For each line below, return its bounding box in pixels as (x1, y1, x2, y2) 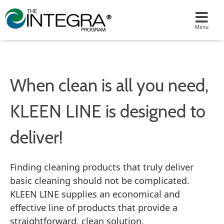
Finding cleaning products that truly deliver (10, 161, 193, 173)
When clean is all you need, (10, 74, 208, 96)
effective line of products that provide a (10, 201, 177, 213)
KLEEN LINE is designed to (10, 100, 205, 122)
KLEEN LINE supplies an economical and (10, 188, 180, 200)
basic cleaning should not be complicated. (10, 174, 189, 186)
